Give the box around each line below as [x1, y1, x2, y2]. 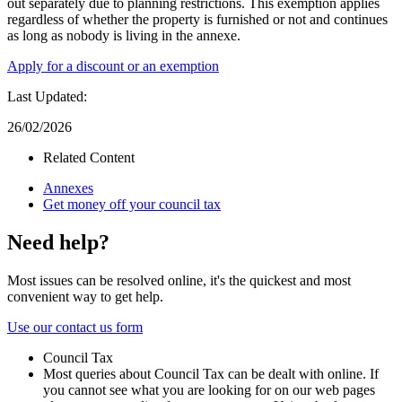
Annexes [43, 180, 93, 197]
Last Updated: [7, 89, 87, 105]
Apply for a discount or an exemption [7, 58, 219, 74]
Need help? [7, 230, 109, 254]
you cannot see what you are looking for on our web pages [43, 381, 375, 398]
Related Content [43, 150, 135, 166]
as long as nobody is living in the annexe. [7, 28, 244, 44]
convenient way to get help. [7, 288, 163, 304]
